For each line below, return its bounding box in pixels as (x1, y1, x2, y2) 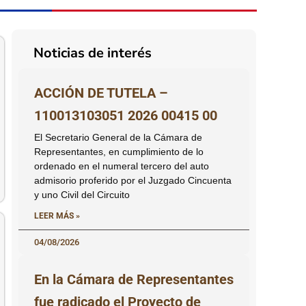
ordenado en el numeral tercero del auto (34, 161, 209, 172)
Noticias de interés (33, 44, 152, 63)
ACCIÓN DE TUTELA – (34, 85, 168, 102)
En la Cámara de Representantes (34, 271, 234, 288)
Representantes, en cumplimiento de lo (34, 146, 204, 158)
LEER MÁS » (34, 211, 80, 221)
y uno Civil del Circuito (34, 189, 130, 201)
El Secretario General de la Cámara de (34, 132, 202, 143)
